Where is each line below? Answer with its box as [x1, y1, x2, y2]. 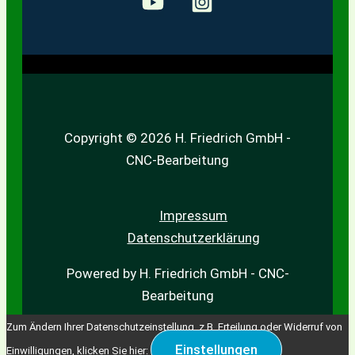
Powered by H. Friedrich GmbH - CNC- [66, 265, 289, 282]
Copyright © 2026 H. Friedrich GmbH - [64, 129, 291, 146]
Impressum [159, 208, 227, 224]
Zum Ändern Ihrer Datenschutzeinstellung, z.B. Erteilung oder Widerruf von [6, 321, 342, 334]
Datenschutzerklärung [127, 230, 260, 246]
